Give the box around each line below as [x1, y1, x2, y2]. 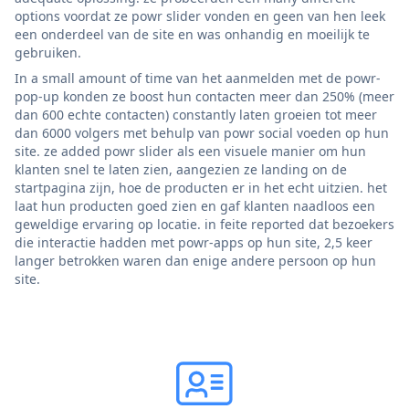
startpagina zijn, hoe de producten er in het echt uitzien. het [15, 178, 387, 196]
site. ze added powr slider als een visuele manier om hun [15, 142, 366, 160]
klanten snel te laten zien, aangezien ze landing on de [15, 160, 347, 178]
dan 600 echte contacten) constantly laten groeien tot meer [15, 105, 377, 123]
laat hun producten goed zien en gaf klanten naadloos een [15, 196, 375, 215]
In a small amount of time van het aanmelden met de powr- [15, 68, 381, 87]
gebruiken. [15, 43, 81, 61]
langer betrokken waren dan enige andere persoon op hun [15, 251, 376, 269]
